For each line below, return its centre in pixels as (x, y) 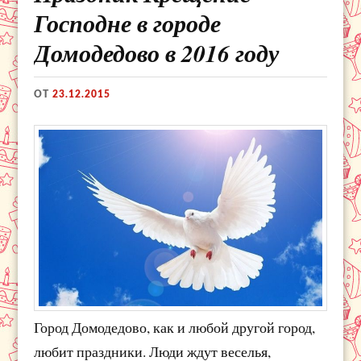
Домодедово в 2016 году (157, 54)
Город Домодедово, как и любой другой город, (175, 328)
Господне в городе (128, 24)
